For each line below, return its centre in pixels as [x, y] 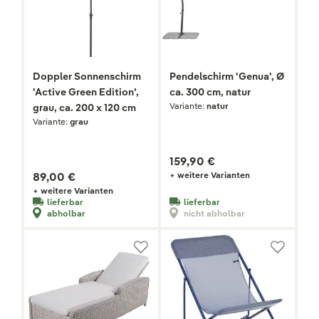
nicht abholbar [214, 213]
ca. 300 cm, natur [210, 92]
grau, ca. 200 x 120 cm [84, 108]
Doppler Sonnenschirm [87, 77]
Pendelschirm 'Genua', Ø [227, 77]
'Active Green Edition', [86, 92]
